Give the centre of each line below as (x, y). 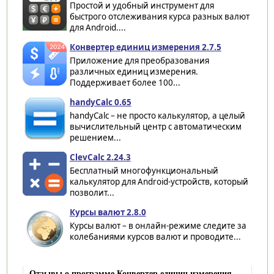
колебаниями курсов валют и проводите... (155, 236)
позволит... (92, 192)
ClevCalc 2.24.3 (100, 157)
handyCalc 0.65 (100, 102)
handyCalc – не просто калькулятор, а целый (157, 115)
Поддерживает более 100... (125, 82)
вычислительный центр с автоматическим (155, 126)
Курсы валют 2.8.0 (108, 212)
